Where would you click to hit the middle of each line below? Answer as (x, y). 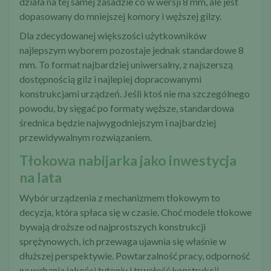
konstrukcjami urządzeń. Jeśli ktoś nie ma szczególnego (135, 94)
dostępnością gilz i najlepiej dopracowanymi (110, 79)
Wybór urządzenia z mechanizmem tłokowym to (120, 198)
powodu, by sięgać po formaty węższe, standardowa (127, 108)
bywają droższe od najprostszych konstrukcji (113, 227)
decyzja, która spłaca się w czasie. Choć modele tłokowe (135, 212)
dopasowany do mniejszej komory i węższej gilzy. (120, 16)
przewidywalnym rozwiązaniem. (86, 137)
